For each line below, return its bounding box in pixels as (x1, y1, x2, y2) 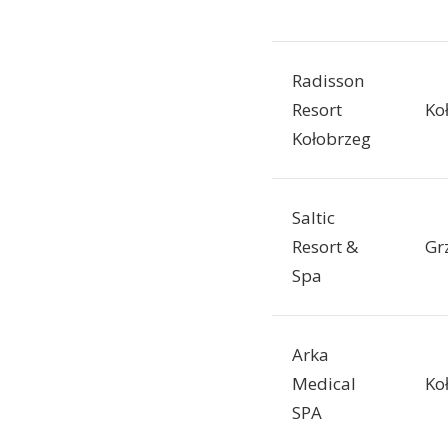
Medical (292, 372, 356, 396)
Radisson (292, 69, 364, 93)
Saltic (292, 206, 335, 230)
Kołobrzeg (292, 127, 371, 151)
